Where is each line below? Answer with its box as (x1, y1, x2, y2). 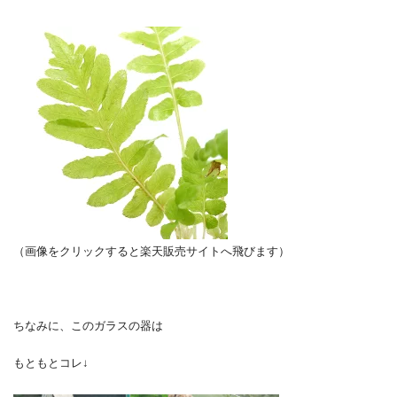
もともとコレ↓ (13, 355, 89, 370)
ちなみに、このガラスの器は (13, 318, 163, 332)
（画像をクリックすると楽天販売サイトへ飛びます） (13, 244, 290, 258)
